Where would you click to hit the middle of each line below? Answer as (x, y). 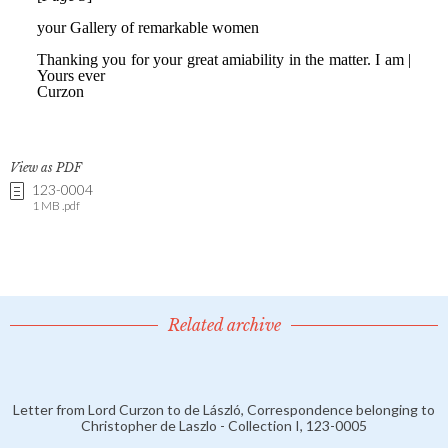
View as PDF (46, 167)
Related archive (224, 324)
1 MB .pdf (56, 205)
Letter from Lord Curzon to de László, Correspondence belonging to (224, 409)
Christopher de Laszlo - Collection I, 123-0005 (224, 425)
